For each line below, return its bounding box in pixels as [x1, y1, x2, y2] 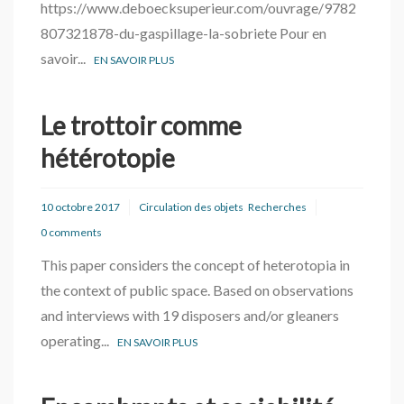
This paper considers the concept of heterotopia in [41, 256, 350, 273]
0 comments [41, 225, 102, 239]
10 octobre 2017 [41, 200, 120, 214]
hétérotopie [41, 142, 175, 173]
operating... [41, 332, 117, 349]
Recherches [248, 200, 307, 214]
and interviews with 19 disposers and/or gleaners [41, 307, 339, 324]
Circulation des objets [139, 200, 243, 214]
